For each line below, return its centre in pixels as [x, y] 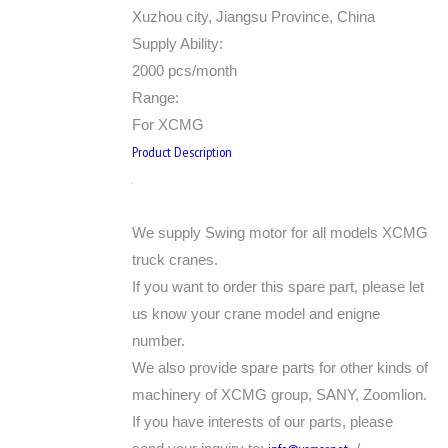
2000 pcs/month [184, 70]
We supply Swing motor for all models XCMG [280, 232]
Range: [155, 97]
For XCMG [168, 124]
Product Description [182, 152]
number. [158, 340]
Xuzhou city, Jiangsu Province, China [253, 16]
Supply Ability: [177, 43]
